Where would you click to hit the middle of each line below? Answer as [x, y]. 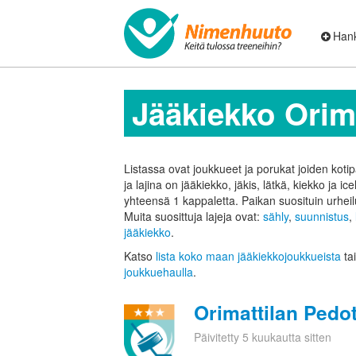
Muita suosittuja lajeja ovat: [193, 217]
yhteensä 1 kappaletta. [183, 201]
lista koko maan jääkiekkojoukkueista [248, 256]
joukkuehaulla [159, 272]
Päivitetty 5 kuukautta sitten [263, 337]
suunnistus [322, 217]
